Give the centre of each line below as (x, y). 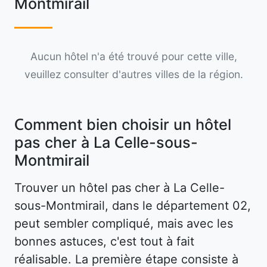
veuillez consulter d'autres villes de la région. (133, 74)
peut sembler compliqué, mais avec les (124, 224)
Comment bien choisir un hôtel (123, 125)
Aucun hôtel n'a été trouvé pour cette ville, (133, 57)
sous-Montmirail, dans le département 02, (133, 206)
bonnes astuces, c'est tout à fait (104, 242)
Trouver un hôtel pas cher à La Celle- (119, 188)
